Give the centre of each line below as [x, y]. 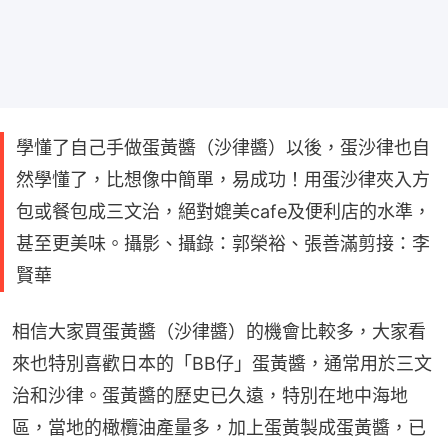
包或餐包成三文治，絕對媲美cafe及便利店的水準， [223, 211]
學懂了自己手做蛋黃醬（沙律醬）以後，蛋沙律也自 [223, 147]
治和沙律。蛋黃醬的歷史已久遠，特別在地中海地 [210, 395]
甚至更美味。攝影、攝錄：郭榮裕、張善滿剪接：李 [223, 243]
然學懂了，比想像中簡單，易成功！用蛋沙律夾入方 [223, 179]
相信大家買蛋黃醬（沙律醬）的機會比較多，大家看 [219, 331]
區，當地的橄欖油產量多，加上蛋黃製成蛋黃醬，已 [219, 427]
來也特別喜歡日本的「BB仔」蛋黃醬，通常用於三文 [222, 363]
